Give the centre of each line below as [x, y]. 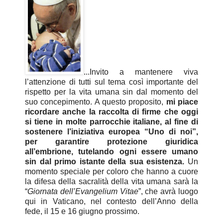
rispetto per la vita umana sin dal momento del [111, 92]
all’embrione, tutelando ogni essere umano [111, 151]
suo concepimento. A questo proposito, [96, 102]
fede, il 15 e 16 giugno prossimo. [82, 211]
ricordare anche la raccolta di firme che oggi [111, 111]
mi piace [182, 102]
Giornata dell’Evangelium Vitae [83, 191]
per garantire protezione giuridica [111, 141]
